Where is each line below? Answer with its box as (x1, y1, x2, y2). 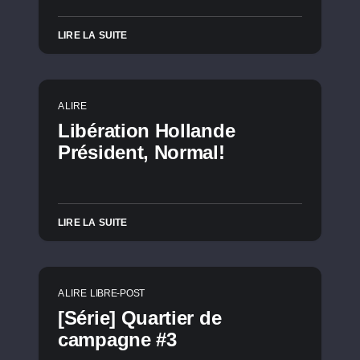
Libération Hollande (58, 120, 235, 141)
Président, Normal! (58, 141, 225, 163)
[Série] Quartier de (58, 307, 222, 329)
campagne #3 (58, 329, 177, 350)
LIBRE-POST (89, 288, 145, 299)
